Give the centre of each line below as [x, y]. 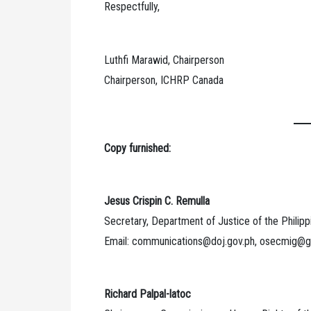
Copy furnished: [137, 148]
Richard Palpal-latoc [148, 294]
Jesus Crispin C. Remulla [157, 201]
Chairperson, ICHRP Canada [164, 80]
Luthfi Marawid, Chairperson [164, 60]
